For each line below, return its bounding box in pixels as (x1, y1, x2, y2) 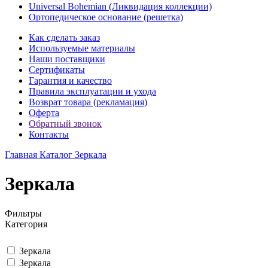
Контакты (29, 129, 69, 139)
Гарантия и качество (29, 75, 112, 86)
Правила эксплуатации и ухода (29, 86, 156, 96)
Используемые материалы (29, 43, 135, 53)
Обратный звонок (29, 118, 102, 129)
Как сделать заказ (29, 32, 100, 42)
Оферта (29, 108, 59, 118)
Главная (5, 150, 37, 160)
